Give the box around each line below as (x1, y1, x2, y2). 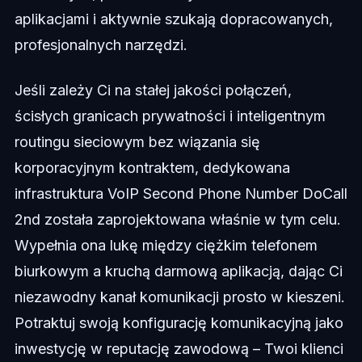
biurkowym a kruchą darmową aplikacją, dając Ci (14, 262, 343, 280)
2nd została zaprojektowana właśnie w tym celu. (14, 210, 341, 228)
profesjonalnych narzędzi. (14, 36, 187, 53)
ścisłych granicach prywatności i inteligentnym (14, 107, 326, 124)
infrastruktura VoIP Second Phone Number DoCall (14, 184, 347, 202)
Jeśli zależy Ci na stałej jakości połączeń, (14, 81, 292, 99)
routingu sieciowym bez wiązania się (14, 133, 260, 150)
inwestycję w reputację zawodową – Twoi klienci (14, 339, 343, 357)
